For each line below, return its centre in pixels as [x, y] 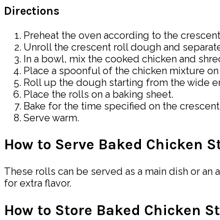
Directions [32, 11]
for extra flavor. [38, 183]
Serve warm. [51, 118]
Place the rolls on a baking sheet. [98, 94]
